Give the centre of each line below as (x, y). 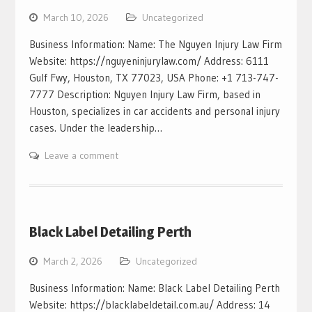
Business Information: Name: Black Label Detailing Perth (154, 288)
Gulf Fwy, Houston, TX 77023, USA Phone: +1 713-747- (154, 77)
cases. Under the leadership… (95, 127)
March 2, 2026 (72, 261)
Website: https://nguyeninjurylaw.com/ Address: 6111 (149, 61)
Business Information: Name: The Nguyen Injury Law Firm (155, 44)
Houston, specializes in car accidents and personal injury (154, 111)
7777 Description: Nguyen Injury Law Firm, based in (145, 94)
